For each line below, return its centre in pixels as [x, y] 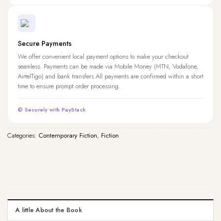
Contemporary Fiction [68, 136]
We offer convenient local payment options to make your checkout [103, 57]
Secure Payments [45, 44]
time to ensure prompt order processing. [69, 86]
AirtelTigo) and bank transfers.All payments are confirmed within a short [110, 76]
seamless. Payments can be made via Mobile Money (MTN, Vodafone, [108, 67]
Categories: [23, 136]
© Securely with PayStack [52, 110]
